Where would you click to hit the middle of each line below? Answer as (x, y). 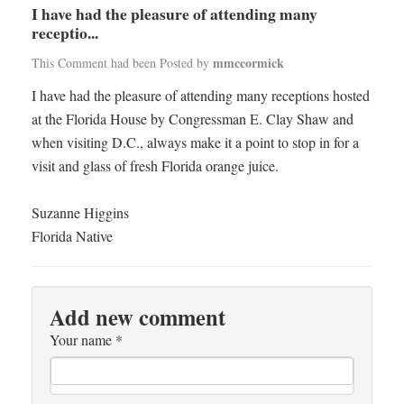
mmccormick (248, 63)
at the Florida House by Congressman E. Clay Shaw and (193, 119)
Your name (83, 340)
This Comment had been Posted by (122, 63)
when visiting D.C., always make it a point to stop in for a (195, 142)
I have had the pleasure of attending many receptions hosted (201, 95)
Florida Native (72, 236)
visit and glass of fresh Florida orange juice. (155, 165)
